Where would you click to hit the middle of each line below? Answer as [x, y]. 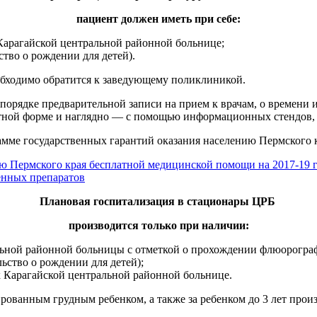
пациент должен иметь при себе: [158, 19]
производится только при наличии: [158, 226]
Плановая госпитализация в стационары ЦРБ [158, 202]
